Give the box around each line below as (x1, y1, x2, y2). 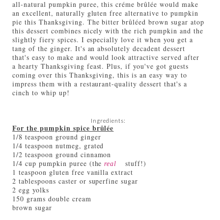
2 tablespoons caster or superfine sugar (12, 176, 138, 186)
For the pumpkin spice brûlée (12, 122, 114, 133)
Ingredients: (91, 117, 126, 124)
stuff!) (123, 158, 147, 168)
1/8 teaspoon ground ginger (12, 132, 101, 141)
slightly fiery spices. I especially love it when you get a (12, 34, 193, 44)
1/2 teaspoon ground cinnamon (12, 149, 111, 159)
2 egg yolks (12, 185, 49, 194)
